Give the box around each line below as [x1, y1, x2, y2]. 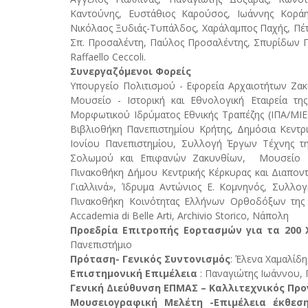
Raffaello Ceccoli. [70, 49, 146, 63]
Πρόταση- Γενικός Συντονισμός [70, 252, 230, 265]
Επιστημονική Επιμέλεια [70, 266, 200, 280]
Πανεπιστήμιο [70, 237, 132, 251]
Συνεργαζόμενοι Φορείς [70, 64, 191, 78]
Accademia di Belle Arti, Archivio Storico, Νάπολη [70, 208, 289, 222]
